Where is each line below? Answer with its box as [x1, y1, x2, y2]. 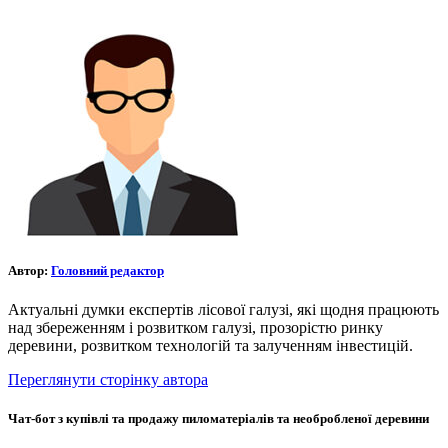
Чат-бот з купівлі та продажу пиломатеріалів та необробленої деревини [8, 410, 429, 426]
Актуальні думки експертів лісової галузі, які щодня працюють [8, 300, 439, 318]
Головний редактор [51, 262, 164, 278]
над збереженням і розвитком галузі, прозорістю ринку [8, 318, 383, 336]
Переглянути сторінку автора [8, 370, 208, 388]
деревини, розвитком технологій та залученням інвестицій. [8, 336, 413, 354]
